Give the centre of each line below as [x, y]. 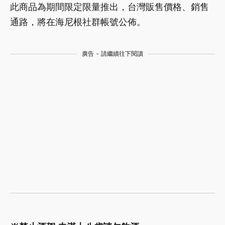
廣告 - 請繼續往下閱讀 [113, 54]
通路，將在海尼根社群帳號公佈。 [78, 22]
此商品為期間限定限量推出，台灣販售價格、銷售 [109, 7]
